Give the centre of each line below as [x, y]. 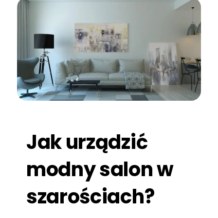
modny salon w [100, 170]
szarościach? [90, 197]
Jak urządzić [87, 142]
